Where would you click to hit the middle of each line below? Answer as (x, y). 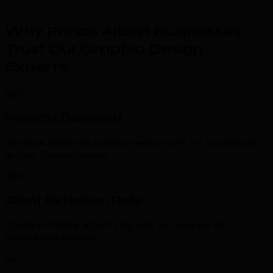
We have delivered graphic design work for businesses (131, 142)
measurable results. (50, 237)
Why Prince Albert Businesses (123, 32)
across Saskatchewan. (57, 154)
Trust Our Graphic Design (104, 49)
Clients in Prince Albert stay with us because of (114, 225)
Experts (36, 67)
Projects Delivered (63, 118)
